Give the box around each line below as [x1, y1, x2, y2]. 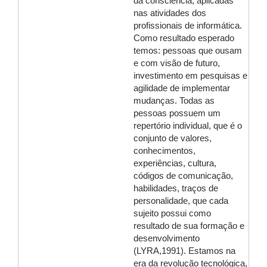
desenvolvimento [133, 234, 200, 243]
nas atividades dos [133, 8, 206, 18]
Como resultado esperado [133, 33, 234, 43]
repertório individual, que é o [133, 121, 242, 131]
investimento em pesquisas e [133, 71, 247, 80]
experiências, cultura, [133, 159, 216, 168]
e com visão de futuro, [133, 58, 220, 68]
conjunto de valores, [133, 133, 212, 143]
